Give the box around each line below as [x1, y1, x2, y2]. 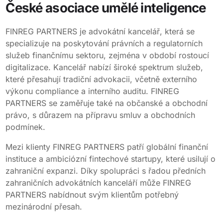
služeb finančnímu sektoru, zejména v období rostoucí [5, 50, 210, 61]
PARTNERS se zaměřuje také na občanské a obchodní [5, 98, 208, 109]
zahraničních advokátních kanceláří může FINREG [5, 178, 192, 188]
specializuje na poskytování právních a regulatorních [5, 38, 203, 49]
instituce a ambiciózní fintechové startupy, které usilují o [5, 154, 216, 164]
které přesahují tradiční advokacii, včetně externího [5, 74, 198, 85]
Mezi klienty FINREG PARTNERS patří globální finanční [5, 142, 209, 152]
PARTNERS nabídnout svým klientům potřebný [5, 190, 179, 200]
